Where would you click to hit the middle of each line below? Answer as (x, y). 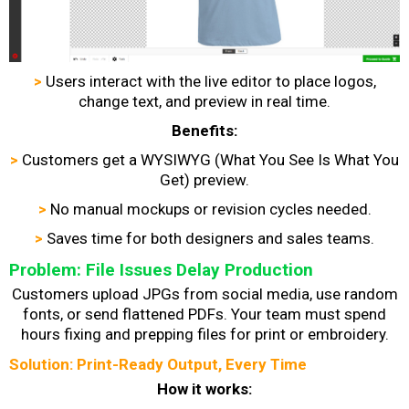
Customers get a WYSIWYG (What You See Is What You (210, 159)
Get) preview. (204, 179)
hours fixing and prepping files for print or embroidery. (204, 334)
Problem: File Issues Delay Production (161, 269)
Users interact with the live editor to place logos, (210, 81)
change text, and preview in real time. (204, 101)
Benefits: (204, 130)
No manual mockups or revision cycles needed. (210, 209)
